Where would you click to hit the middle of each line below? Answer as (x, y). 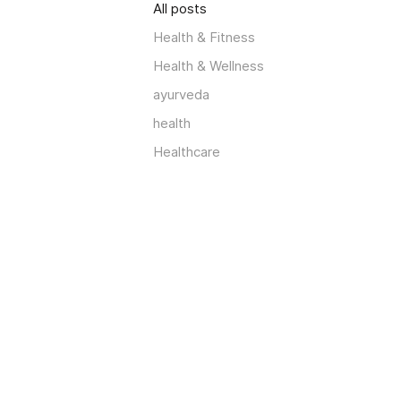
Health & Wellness (209, 65)
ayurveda (181, 94)
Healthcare (187, 151)
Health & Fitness (204, 37)
